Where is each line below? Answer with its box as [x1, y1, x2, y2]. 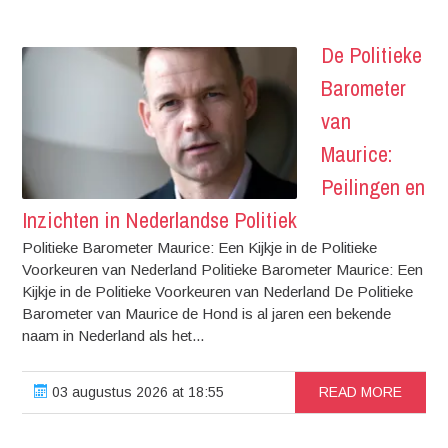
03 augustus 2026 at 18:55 [48, 384, 225, 400]
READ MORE [318, 384, 402, 400]
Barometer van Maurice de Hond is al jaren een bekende [22, 305, 392, 322]
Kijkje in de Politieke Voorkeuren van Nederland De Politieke [22, 283, 414, 300]
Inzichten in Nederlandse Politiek [22, 205, 298, 235]
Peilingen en [321, 172, 426, 202]
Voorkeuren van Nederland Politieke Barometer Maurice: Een [22, 261, 424, 278]
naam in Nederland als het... [22, 327, 205, 344]
